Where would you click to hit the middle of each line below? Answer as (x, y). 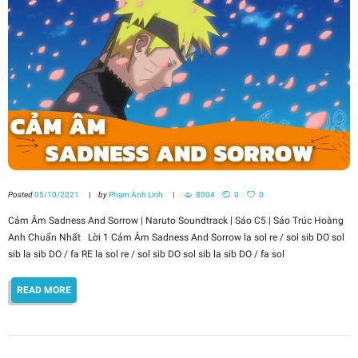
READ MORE (44, 290)
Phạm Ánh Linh (135, 195)
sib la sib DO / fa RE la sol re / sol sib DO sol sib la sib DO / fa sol (146, 255)
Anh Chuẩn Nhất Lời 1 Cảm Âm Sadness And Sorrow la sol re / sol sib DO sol (176, 238)
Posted (21, 195)
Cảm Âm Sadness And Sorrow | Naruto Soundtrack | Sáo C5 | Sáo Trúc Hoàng (176, 221)
